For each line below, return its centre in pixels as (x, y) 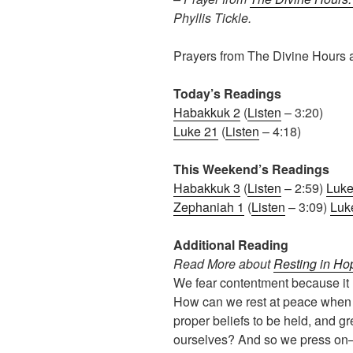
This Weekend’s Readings (251, 169)
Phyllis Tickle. (212, 18)
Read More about (223, 264)
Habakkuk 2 (207, 113)
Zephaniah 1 (209, 207)
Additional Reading (231, 245)
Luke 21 (196, 132)
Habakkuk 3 (207, 188)
